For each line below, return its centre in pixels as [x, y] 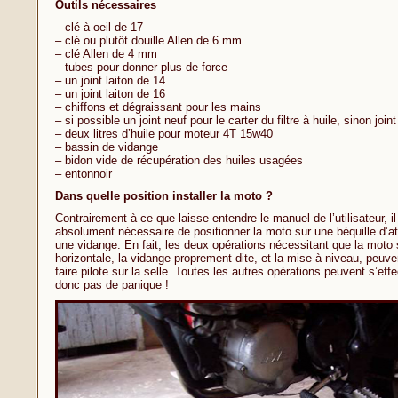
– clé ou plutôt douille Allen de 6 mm [148, 40]
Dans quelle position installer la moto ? [163, 196]
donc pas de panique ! [111, 285]
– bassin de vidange [106, 147]
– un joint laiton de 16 [110, 94]
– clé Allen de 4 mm [106, 54]
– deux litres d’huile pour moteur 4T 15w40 [163, 134]
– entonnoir [83, 174]
